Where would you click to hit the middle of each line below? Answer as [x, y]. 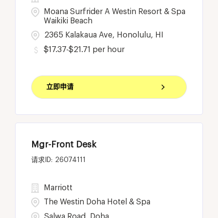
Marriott [58, 188]
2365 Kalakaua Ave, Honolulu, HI [104, 35]
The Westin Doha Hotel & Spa [97, 202]
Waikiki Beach [68, 21]
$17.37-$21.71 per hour [84, 49]
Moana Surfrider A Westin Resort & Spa [115, 11]
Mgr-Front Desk [64, 144]
